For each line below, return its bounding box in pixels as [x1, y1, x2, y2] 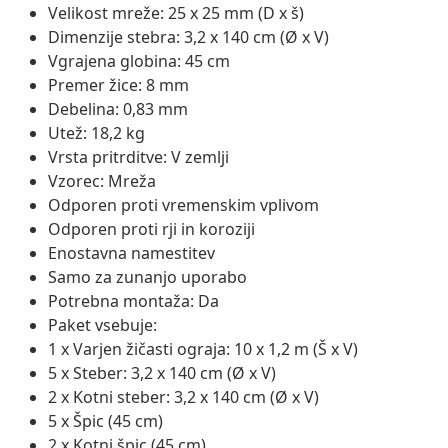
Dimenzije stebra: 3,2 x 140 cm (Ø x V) [48, 25, 329, 48]
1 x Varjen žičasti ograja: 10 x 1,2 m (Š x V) [48, 337, 358, 360]
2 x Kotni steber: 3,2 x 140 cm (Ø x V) [48, 385, 319, 408]
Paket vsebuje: [48, 313, 157, 336]
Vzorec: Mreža [48, 169, 156, 192]
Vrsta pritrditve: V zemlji [48, 145, 229, 168]
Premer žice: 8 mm [48, 73, 189, 96]
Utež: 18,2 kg [48, 121, 145, 144]
